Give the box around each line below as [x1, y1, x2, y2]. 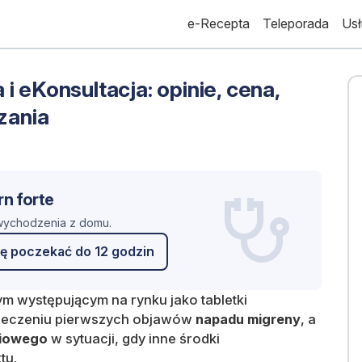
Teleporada [263, 15, 330, 32]
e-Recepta [187, 15, 250, 32]
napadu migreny [196, 310, 301, 327]
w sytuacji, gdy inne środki [48, 330, 220, 347]
